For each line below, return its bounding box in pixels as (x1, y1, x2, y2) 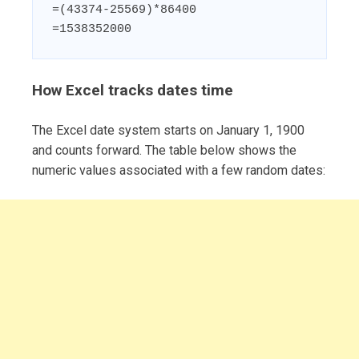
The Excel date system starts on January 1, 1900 (32, 122, 305, 138)
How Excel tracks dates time (32, 80, 233, 99)
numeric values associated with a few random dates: (32, 162, 325, 178)
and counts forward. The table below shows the (32, 142, 296, 158)
